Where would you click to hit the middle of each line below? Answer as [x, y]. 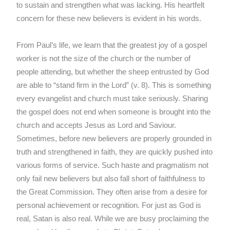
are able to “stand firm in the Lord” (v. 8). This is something [114, 85]
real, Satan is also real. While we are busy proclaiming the [113, 219]
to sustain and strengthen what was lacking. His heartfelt [111, 5]
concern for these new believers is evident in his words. [109, 19]
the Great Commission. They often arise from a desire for [112, 192]
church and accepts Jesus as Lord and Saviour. [97, 126]
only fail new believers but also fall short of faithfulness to [111, 179]
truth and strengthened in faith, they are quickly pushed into [115, 152]
